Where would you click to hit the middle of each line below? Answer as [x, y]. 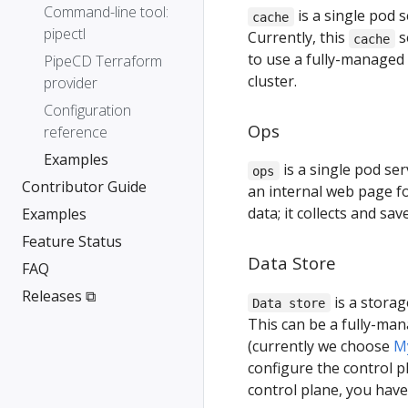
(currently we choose [321, 346]
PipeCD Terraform [103, 61]
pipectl [65, 34]
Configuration [87, 110]
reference [76, 132]
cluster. [272, 82]
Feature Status [72, 241]
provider [71, 83]
